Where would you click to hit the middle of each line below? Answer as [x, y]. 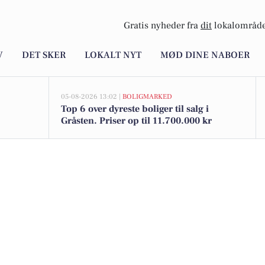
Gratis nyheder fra [162, 26]
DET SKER [44, 55]
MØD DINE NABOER [205, 55]
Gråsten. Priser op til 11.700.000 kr [136, 121]
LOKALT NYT [113, 55]
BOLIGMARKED [147, 97]
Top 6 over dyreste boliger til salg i [135, 109]
